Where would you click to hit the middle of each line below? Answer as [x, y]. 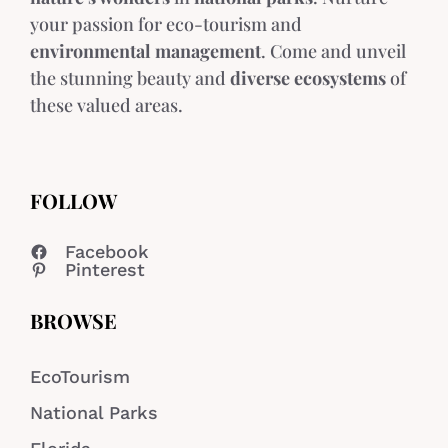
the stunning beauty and [130, 78]
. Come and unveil [333, 51]
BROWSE [73, 321]
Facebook [107, 252]
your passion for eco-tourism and [166, 24]
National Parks [94, 413]
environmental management [145, 51]
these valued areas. [106, 105]
